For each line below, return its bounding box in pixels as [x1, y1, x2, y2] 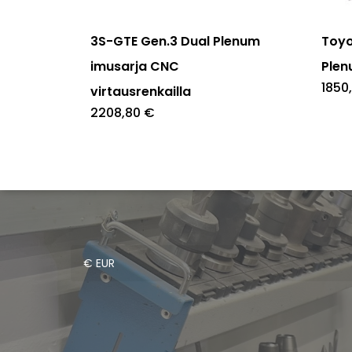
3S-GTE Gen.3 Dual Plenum [90, 31, 260, 50]
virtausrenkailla [90, 82, 191, 101]
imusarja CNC [90, 57, 179, 75]
